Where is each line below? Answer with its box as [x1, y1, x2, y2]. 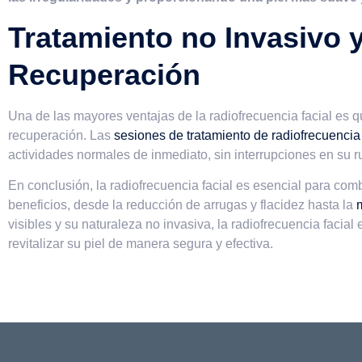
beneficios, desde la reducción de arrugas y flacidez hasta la [8, 198, 356, 213]
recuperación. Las [8, 128, 114, 142]
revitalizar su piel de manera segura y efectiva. [8, 237, 273, 251]
